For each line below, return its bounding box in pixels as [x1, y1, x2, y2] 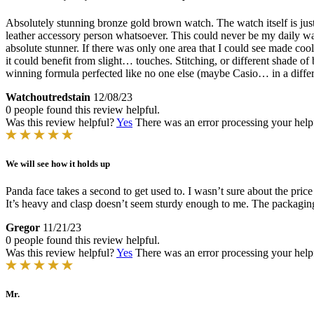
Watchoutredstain [6, 90, 90, 103]
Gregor [6, 221, 40, 234]
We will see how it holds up [6, 158, 110, 169]
